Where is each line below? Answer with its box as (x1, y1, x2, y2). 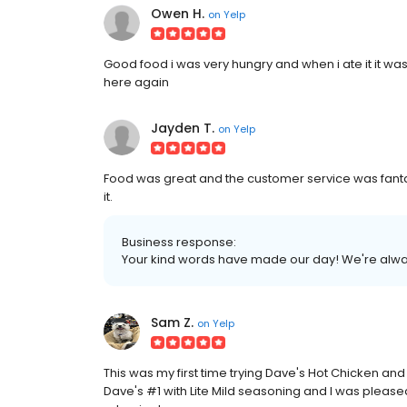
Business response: (122, 233, 236, 251)
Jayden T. (151, 119, 214, 137)
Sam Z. (151, 313, 194, 332)
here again (104, 74, 169, 91)
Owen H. (151, 5, 204, 23)
